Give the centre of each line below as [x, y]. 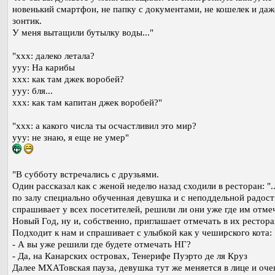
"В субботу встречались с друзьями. [86, 175]
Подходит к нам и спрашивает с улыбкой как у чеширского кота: [142, 233]
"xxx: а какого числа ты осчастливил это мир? [104, 126]
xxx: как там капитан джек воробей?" [87, 103]
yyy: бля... [33, 91]
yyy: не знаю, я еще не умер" [71, 138]
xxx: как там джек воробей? [68, 79]
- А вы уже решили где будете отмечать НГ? [102, 245]
